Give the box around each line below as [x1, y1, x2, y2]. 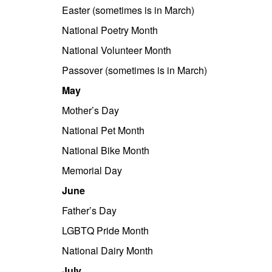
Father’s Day [62, 203, 117, 217]
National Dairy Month [62, 243, 153, 257]
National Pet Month [62, 123, 144, 137]
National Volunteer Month [62, 43, 171, 57]
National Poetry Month [62, 23, 158, 37]
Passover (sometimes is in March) [62, 63, 207, 77]
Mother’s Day [62, 103, 119, 117]
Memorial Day [62, 163, 122, 177]
